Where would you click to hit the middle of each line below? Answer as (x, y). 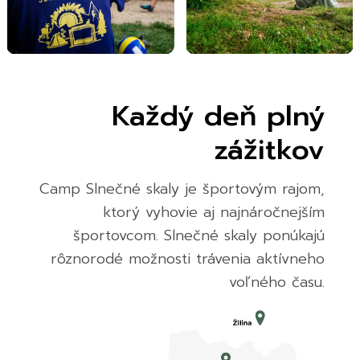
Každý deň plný (219, 116)
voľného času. (277, 282)
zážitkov (270, 149)
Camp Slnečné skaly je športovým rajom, (182, 188)
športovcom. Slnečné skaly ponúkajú (199, 235)
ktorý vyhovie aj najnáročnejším (214, 212)
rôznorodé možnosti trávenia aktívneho (188, 258)
